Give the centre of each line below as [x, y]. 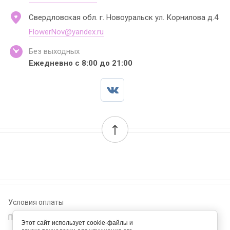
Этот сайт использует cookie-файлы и [77, 223]
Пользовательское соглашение [61, 218]
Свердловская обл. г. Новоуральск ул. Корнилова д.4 [123, 17]
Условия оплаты [36, 202]
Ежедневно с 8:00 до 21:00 [81, 63]
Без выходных [54, 51]
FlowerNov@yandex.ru [66, 32]
